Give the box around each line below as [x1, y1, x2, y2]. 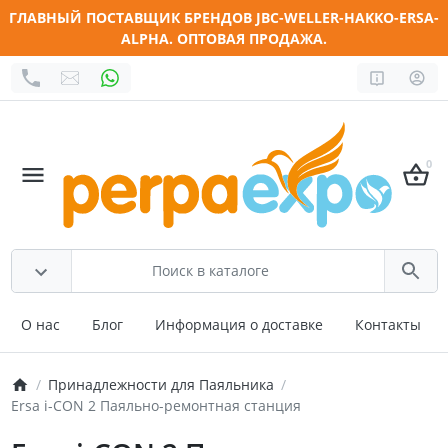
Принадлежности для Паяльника [47, 375, 274, 395]
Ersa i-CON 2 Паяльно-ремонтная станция [10, 396, 301, 416]
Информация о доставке [155, 314, 323, 334]
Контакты [355, 314, 421, 334]
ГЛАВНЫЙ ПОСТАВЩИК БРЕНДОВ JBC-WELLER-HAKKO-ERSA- [9, 8, 439, 27]
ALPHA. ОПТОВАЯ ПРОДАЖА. [121, 29, 327, 48]
